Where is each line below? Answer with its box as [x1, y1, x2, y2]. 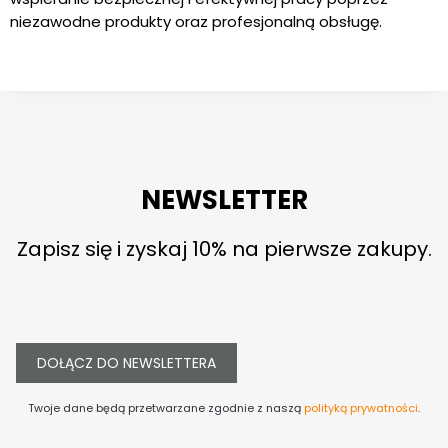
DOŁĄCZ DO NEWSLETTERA [37, 352, 216, 373]
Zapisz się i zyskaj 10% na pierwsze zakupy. [16, 234, 432, 263]
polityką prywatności [304, 399, 418, 416]
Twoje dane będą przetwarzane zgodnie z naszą [28, 399, 304, 416]
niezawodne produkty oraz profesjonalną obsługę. [10, 10, 382, 32]
